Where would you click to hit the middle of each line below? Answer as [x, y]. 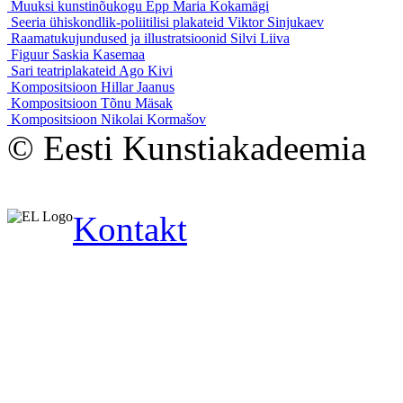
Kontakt [130, 228]
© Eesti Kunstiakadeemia [187, 148]
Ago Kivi [146, 70]
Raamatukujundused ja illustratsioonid [121, 38]
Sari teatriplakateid [65, 70]
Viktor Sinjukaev [276, 22]
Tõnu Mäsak [137, 103]
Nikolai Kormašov [153, 119]
